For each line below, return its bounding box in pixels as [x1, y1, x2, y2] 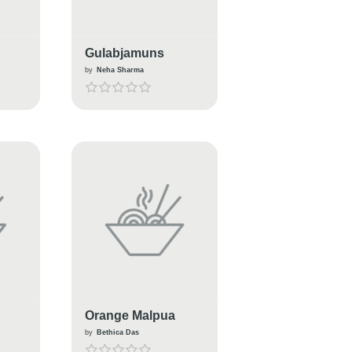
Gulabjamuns [84, 46, 164, 60]
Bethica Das [96, 328, 139, 336]
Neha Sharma [96, 65, 144, 74]
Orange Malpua [84, 308, 175, 322]
